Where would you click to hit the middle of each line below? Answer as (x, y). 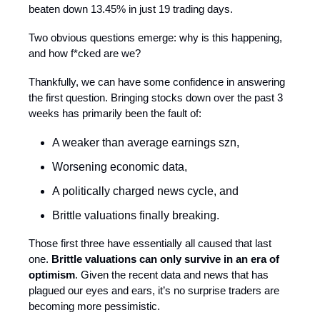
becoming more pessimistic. (94, 306)
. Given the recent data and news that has (172, 274)
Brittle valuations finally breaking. (136, 215)
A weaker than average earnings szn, (146, 142)
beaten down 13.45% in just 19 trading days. (131, 9)
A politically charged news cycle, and (145, 191)
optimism (52, 274)
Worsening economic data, (120, 166)
